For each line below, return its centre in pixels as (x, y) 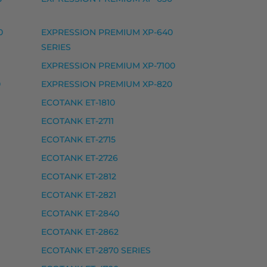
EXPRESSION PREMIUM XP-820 (107, 84)
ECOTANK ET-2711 (77, 121)
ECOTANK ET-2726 (80, 158)
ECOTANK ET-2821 (79, 195)
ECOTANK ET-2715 (78, 140)
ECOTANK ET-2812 (79, 177)
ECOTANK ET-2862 (80, 232)
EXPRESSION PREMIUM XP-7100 (108, 66)
